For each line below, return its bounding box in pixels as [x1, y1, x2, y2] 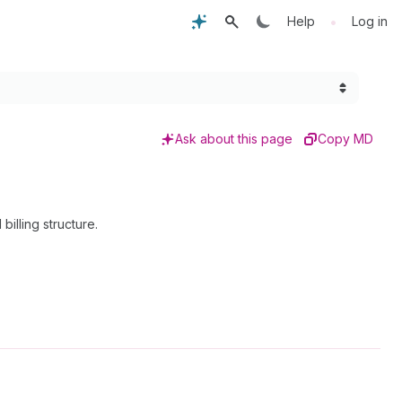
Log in [352, 13, 388, 29]
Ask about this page [175, 131, 293, 146]
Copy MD [318, 131, 373, 146]
